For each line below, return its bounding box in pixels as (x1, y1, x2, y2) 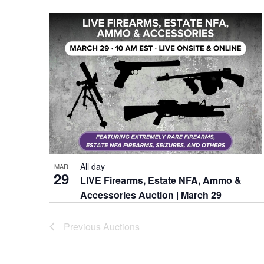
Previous (64, 219, 103, 233)
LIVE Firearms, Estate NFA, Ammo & (80, 173, 242, 187)
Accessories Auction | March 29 (80, 187, 222, 202)
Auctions (103, 219, 140, 233)
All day (80, 160, 105, 172)
